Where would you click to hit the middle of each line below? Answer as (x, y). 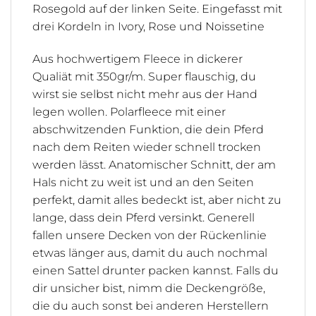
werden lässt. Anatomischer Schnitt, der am (154, 164)
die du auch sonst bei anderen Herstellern (151, 305)
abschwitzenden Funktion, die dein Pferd (148, 129)
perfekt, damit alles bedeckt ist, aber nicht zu (157, 200)
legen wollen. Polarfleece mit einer (129, 111)
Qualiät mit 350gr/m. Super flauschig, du (144, 76)
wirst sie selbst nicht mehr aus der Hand (145, 94)
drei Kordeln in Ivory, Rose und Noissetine (148, 26)
